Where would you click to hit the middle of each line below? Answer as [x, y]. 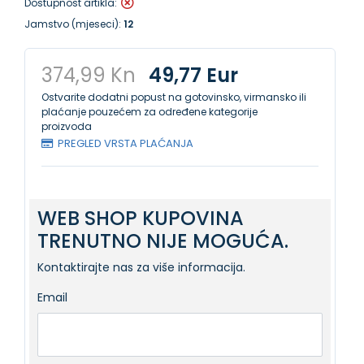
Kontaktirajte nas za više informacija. [141, 267]
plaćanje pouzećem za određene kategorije [149, 112]
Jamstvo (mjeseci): [74, 24]
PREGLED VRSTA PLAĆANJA [126, 143]
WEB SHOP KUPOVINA [141, 218]
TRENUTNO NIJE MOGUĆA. [163, 241]
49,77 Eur [193, 75]
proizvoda [67, 126]
